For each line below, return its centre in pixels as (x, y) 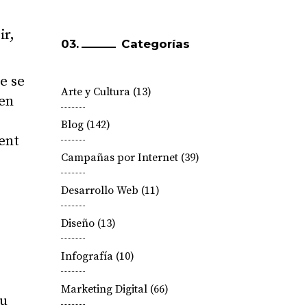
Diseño (77, 223)
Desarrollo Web (99, 191)
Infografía (87, 256)
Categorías (155, 44)
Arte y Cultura (95, 92)
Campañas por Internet (119, 158)
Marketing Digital (104, 289)
